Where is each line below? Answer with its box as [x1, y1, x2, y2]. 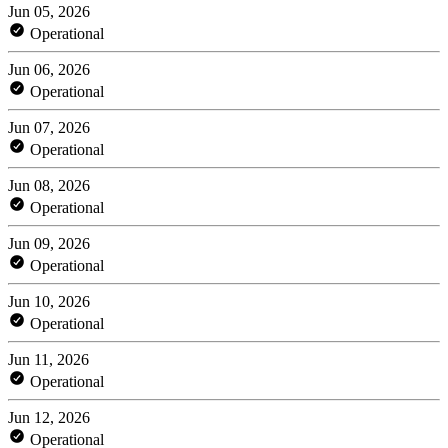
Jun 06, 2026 [8, 60, 90, 78]
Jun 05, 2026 [8, 2, 90, 20]
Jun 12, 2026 [8, 408, 90, 426]
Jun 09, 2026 [8, 234, 90, 252]
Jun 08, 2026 [8, 176, 90, 194]
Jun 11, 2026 [8, 350, 89, 368]
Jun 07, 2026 [8, 118, 90, 136]
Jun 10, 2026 [8, 292, 90, 310]
